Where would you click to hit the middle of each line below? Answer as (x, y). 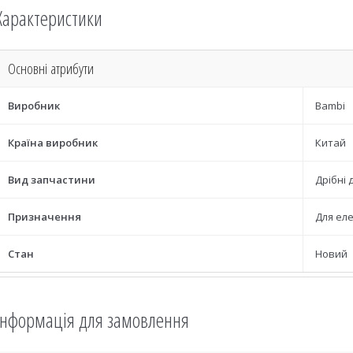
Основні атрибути (51, 69)
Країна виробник (53, 143)
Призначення (45, 217)
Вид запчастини (52, 180)
